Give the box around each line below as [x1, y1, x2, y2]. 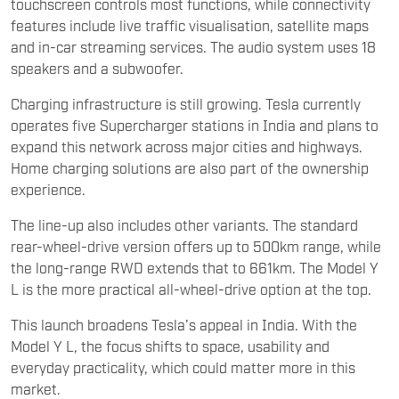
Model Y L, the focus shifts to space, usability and [11, 337, 330, 355]
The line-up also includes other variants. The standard [11, 216, 358, 234]
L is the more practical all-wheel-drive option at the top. [11, 280, 371, 298]
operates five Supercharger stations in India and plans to [11, 116, 379, 134]
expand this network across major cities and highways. [11, 137, 362, 156]
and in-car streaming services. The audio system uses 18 [11, 37, 376, 56]
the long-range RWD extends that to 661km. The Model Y [11, 258, 379, 277]
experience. [11, 180, 85, 199]
